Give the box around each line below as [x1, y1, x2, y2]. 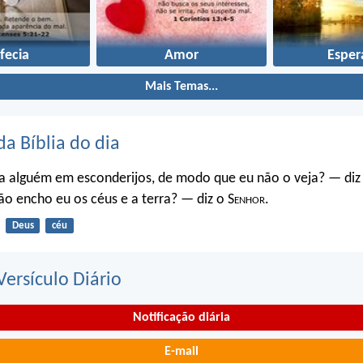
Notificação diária [133, 311, 230, 325]
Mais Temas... [145, 80, 218, 93]
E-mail [164, 344, 199, 358]
